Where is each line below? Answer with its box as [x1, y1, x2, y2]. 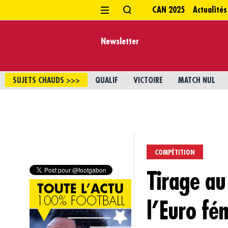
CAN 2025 [152, 6, 185, 14]
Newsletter [101, 37, 139, 46]
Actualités [193, 6, 227, 14]
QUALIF [95, 76, 118, 84]
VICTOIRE [133, 76, 163, 84]
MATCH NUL [178, 76, 215, 84]
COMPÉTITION [154, 149, 195, 156]
